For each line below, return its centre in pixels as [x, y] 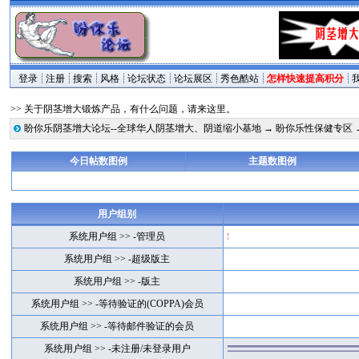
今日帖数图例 [98, 161]
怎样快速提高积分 [306, 79]
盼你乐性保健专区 [315, 128]
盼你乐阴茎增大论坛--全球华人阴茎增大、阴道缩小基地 [143, 128]
